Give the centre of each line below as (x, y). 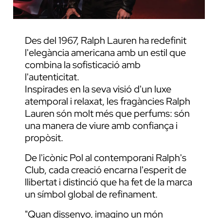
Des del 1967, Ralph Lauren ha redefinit (106, 41)
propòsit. (44, 138)
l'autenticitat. (52, 77)
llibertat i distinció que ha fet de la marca (109, 182)
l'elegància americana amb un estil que (105, 53)
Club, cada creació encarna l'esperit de (106, 170)
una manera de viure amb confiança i (101, 126)
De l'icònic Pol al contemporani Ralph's (106, 158)
